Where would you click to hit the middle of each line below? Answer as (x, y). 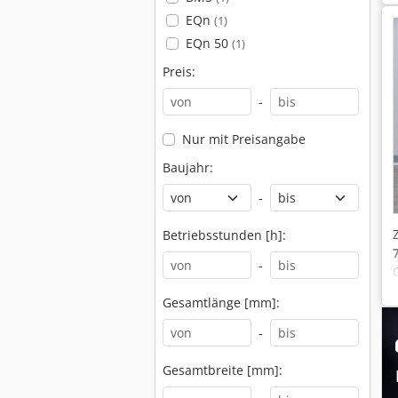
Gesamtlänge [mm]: (221, 302)
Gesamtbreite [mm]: (223, 370)
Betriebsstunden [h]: (224, 235)
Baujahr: (188, 167)
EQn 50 (208, 43)
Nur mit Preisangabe (243, 139)
